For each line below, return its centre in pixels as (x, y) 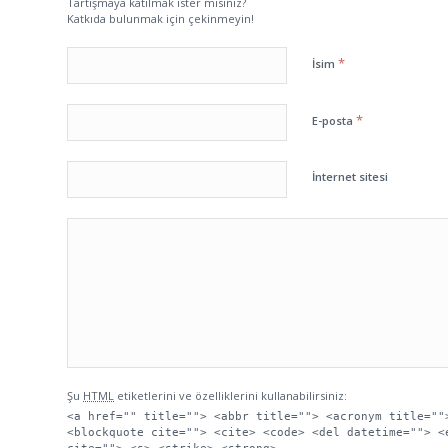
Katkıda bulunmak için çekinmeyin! (160, 19)
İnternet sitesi (350, 177)
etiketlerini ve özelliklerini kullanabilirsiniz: (230, 396)
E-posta (334, 121)
